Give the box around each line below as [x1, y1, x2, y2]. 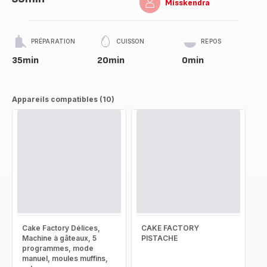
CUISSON [116, 38, 145, 45]
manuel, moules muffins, [22, 254, 108, 263]
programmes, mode [22, 244, 94, 253]
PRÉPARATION [31, 38, 76, 45]
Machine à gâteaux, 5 [22, 234, 97, 243]
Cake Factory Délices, [22, 223, 100, 232]
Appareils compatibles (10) [12, 95, 114, 104]
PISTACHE [141, 234, 178, 243]
